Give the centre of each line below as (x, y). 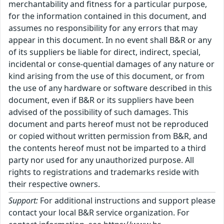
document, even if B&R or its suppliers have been (101, 100)
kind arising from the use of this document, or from (106, 76)
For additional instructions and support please (127, 200)
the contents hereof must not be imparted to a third (107, 148)
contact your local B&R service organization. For (99, 212)
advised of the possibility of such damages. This (98, 112)
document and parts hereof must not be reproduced (108, 124)
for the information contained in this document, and (107, 16)
